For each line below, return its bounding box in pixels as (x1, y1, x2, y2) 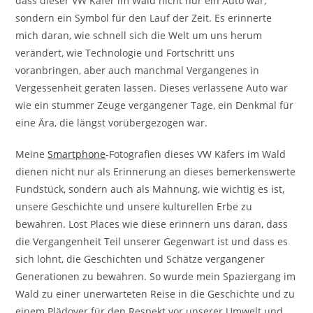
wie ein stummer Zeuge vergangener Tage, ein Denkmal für (15, 99, 294, 112)
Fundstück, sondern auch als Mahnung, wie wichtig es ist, (15, 182, 285, 196)
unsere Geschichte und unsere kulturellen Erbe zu (15, 200, 253, 214)
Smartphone (48, 147, 106, 161)
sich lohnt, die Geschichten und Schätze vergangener (15, 252, 265, 266)
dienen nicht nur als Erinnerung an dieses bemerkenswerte (15, 165, 296, 179)
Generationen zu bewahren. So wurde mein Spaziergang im (15, 270, 296, 284)
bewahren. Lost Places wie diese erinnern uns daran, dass (15, 217, 289, 231)
